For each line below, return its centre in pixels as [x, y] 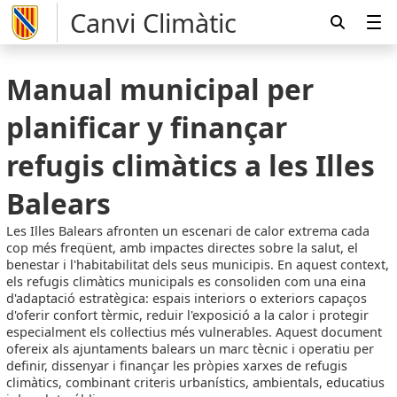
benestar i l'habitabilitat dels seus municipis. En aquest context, [198, 265]
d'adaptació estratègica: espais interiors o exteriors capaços [187, 299]
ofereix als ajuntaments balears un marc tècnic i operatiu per [191, 349]
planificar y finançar [147, 128]
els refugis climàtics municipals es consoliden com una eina [187, 282]
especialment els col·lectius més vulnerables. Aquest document [195, 332]
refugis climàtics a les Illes [191, 166]
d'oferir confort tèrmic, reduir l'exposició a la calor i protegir [188, 315]
